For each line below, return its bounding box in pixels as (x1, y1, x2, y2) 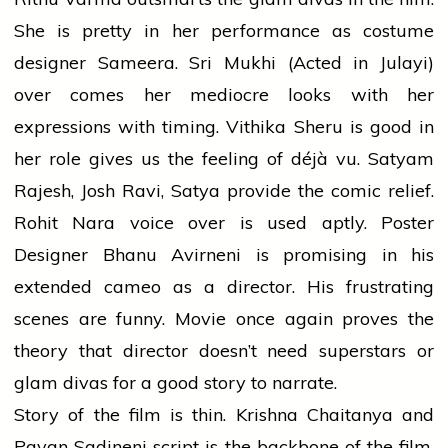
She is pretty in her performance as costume (14, 19, 434, 43)
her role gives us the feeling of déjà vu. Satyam (14, 147, 434, 171)
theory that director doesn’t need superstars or (14, 339, 434, 363)
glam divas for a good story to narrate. (14, 371, 337, 395)
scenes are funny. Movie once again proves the (14, 307, 434, 331)
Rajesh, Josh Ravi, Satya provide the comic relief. (14, 179, 434, 203)
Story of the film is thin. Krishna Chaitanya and (14, 403, 434, 427)
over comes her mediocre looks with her (14, 83, 434, 107)
